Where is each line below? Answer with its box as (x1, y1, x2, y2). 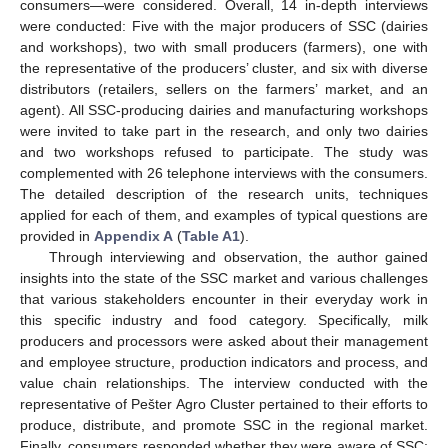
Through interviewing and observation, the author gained (48, 248, 428, 265)
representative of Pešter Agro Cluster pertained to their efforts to (20, 395, 428, 412)
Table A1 (182, 227, 240, 244)
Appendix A (94, 227, 173, 244)
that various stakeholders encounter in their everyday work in (20, 290, 428, 307)
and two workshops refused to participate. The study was (20, 143, 428, 160)
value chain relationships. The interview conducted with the (20, 374, 428, 391)
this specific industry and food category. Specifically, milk (20, 311, 428, 328)
